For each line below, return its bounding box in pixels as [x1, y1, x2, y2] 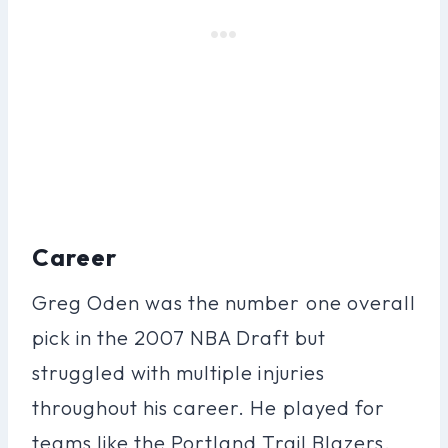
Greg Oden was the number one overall [32, 289, 416, 315]
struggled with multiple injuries [32, 359, 325, 385]
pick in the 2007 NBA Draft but [32, 324, 326, 350]
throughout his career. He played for [32, 394, 385, 420]
